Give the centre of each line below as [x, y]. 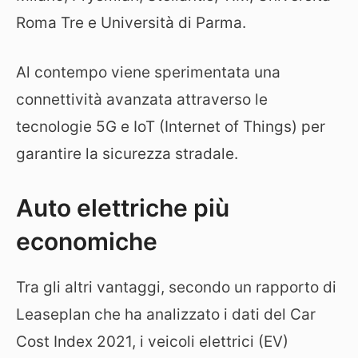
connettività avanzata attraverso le [142, 100]
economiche [87, 241]
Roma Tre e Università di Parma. [131, 22]
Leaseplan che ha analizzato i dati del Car [166, 314]
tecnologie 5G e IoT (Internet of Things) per [171, 127]
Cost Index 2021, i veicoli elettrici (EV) [152, 341]
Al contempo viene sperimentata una [148, 73]
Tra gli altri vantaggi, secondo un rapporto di [176, 287]
